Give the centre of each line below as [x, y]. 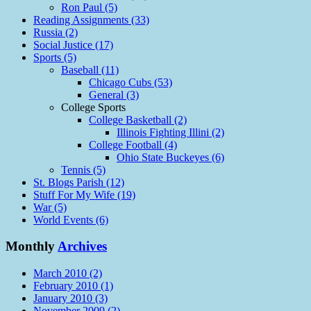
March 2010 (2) [68, 274]
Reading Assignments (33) [91, 19]
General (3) [114, 94]
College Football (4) [133, 144]
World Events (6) [71, 219]
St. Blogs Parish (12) [79, 182]
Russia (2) [56, 32]
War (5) [50, 207]
